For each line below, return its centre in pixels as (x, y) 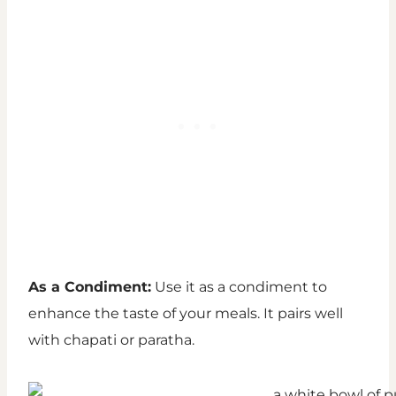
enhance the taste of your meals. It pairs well (186, 314)
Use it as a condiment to (239, 287)
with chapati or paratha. (111, 340)
